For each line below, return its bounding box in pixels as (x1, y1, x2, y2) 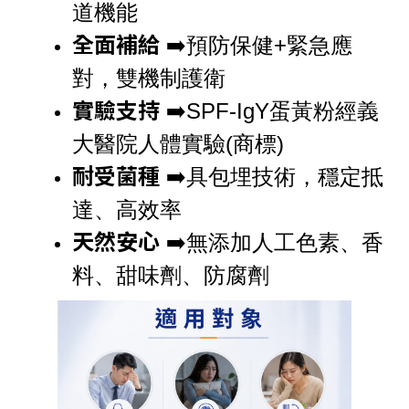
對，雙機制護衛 (72, 66, 225, 91)
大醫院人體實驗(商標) (72, 131, 284, 157)
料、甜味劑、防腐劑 (72, 263, 269, 288)
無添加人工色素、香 (186, 230, 383, 256)
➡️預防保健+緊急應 (160, 33, 352, 58)
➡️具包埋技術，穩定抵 (160, 164, 383, 190)
